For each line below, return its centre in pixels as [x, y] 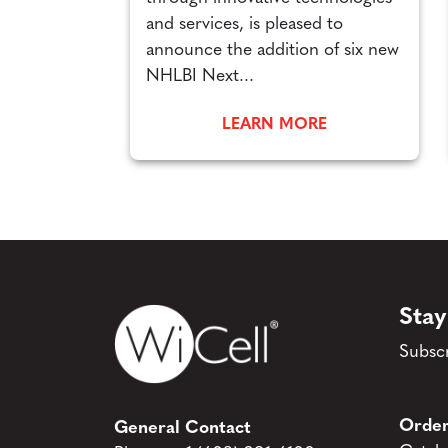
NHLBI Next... [200, 77]
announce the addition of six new [272, 51]
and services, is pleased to [244, 25]
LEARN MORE [274, 124]
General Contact [182, 429]
